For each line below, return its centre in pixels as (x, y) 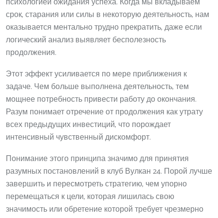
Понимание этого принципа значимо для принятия (97, 159)
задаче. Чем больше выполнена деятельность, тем (97, 87)
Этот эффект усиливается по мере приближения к (96, 74)
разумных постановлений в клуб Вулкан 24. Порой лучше (109, 171)
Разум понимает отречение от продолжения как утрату (104, 112)
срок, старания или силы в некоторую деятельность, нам (108, 15)
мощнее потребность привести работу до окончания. (101, 99)
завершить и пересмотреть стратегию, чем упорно (96, 184)
